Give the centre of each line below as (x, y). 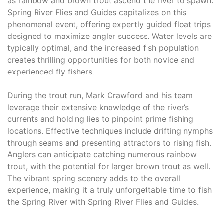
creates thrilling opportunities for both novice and (101, 59)
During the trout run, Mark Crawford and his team (100, 95)
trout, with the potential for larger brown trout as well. (109, 166)
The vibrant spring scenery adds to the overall (94, 178)
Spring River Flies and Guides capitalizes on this (97, 12)
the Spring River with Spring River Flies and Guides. (103, 202)
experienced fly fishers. (51, 71)
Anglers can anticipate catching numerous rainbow (102, 154)
